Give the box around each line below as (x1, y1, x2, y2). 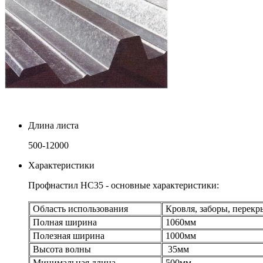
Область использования (31, 203, 128, 214)
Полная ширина (31, 217, 97, 227)
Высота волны (31, 244, 91, 254)
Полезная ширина (31, 230, 104, 241)
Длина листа (28, 120, 79, 130)
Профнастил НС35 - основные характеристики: (28, 180, 219, 190)
